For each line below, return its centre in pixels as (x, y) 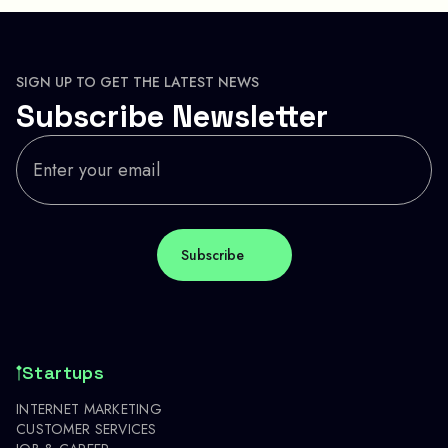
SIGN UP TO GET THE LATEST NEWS (137, 82)
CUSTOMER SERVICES (86, 429)
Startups (63, 373)
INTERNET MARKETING (89, 409)
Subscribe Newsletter (172, 116)
